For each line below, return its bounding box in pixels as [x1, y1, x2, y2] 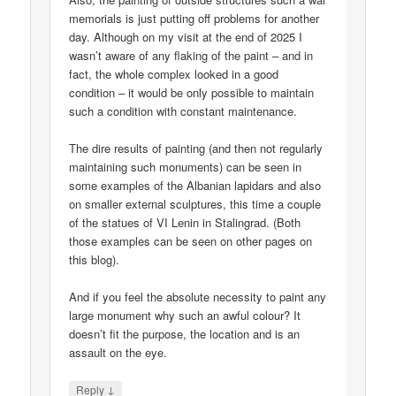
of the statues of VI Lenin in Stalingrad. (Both [69, 213, 301, 231]
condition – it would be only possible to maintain [69, 83, 315, 101]
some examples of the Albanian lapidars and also [69, 176, 322, 194]
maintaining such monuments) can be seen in [69, 157, 302, 175]
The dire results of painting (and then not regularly [69, 139, 324, 156]
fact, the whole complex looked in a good [69, 65, 279, 82]
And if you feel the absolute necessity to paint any [69, 288, 327, 306]
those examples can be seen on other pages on [69, 232, 313, 249]
